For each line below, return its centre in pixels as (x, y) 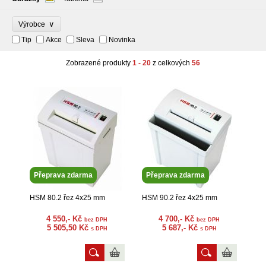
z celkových (171, 63)
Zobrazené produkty (99, 63)
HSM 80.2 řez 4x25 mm (67, 198)
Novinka (122, 40)
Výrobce (34, 24)
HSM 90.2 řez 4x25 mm (179, 198)
